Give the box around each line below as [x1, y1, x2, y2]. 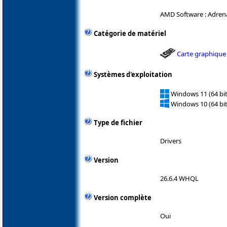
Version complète [94, 193, 152, 203]
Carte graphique [177, 49, 226, 58]
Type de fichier [94, 118, 142, 128]
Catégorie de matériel [94, 29, 166, 39]
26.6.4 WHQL [160, 174, 199, 183]
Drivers [160, 136, 181, 146]
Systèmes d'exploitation [94, 70, 172, 80]
